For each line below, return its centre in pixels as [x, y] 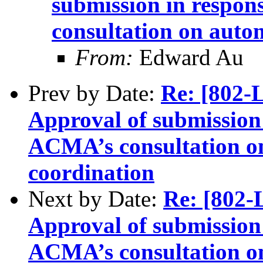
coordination [91, 172]
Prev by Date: [95, 93]
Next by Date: [96, 198]
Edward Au [188, 57]
